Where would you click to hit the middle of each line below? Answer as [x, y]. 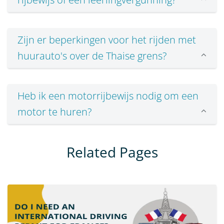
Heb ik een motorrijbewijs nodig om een [108, 96]
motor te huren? [54, 112]
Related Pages [112, 152]
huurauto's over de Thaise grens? [92, 56]
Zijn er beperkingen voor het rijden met [107, 40]
